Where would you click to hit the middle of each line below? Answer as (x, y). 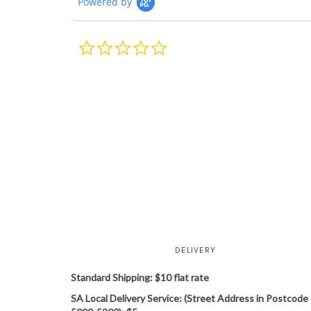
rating (181, 68)
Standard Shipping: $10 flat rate (140, 277)
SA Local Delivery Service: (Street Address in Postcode (189, 298)
